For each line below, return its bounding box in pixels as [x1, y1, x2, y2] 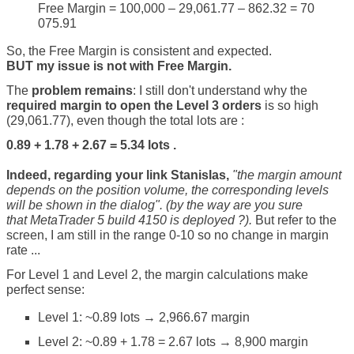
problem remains [32, 83, 133, 97]
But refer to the [255, 213, 337, 227]
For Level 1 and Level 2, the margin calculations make [6, 267, 308, 281]
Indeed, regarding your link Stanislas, [6, 168, 232, 182]
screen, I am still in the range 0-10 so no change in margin [6, 228, 329, 242]
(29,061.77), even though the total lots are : [6, 113, 244, 127]
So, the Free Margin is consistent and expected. [6, 43, 272, 58]
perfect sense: [6, 282, 85, 296]
